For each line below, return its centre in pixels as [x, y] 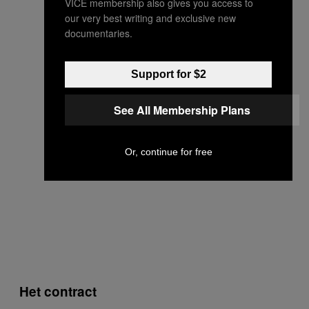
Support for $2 [168, 74]
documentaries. [99, 33]
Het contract [58, 291]
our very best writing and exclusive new [150, 18]
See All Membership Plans [182, 110]
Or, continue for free [168, 151]
